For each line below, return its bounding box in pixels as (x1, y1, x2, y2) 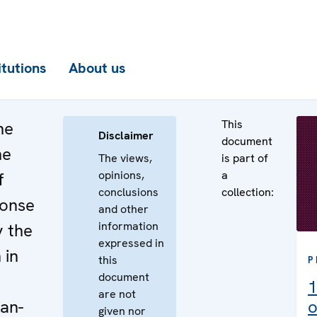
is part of (221, 151, 268, 166)
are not (98, 287, 136, 301)
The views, (98, 151, 152, 166)
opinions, (98, 168, 144, 183)
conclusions (98, 185, 158, 200)
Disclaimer (98, 128, 154, 143)
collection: (221, 185, 274, 200)
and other (98, 202, 149, 217)
